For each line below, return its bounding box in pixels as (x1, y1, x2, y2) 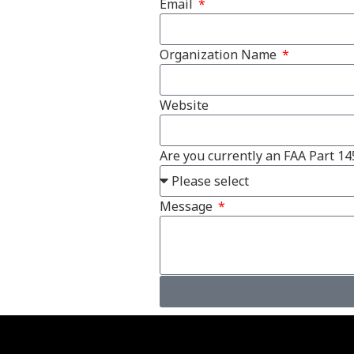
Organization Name (160, 45, 280, 63)
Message (160, 197, 216, 215)
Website (160, 96, 209, 114)
